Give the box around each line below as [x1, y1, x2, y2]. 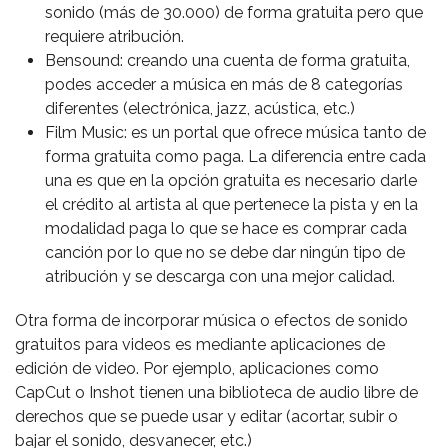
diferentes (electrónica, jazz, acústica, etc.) [45, 99, 355, 118]
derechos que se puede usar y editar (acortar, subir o [15, 407, 398, 426]
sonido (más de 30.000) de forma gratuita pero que [45, 3, 423, 22]
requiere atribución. [45, 27, 184, 46]
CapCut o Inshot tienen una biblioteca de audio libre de [15, 383, 418, 402]
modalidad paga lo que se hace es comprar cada [45, 219, 407, 238]
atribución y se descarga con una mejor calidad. [45, 267, 395, 286]
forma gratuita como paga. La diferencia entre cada [45, 147, 426, 166]
